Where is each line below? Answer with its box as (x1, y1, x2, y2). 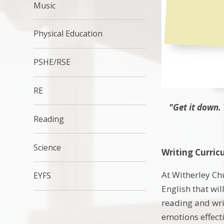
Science (33, 141, 61, 153)
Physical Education (33, 28, 103, 39)
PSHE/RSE (33, 56, 71, 68)
